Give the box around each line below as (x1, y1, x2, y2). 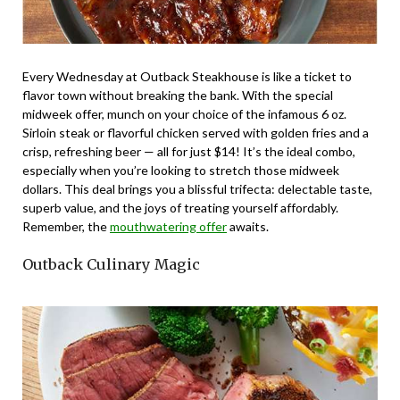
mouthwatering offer (110, 219, 227, 235)
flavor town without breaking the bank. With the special (22, 87, 333, 104)
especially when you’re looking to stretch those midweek (22, 162, 339, 179)
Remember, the (22, 219, 110, 235)
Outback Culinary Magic (22, 255, 200, 274)
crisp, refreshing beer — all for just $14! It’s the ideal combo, (22, 144, 355, 160)
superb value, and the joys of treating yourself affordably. (22, 200, 338, 216)
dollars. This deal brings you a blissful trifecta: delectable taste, (22, 181, 372, 197)
